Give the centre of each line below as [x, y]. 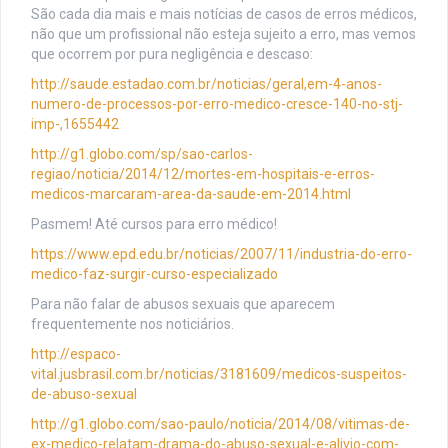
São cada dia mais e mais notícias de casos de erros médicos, [224, 14]
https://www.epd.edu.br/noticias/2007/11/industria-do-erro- [221, 254]
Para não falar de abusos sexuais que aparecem [183, 304]
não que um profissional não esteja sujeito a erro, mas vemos [223, 34]
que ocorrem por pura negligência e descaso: [172, 54]
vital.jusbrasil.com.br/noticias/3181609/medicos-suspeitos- [219, 374]
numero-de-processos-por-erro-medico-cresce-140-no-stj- [217, 104]
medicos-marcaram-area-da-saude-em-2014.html [191, 194]
